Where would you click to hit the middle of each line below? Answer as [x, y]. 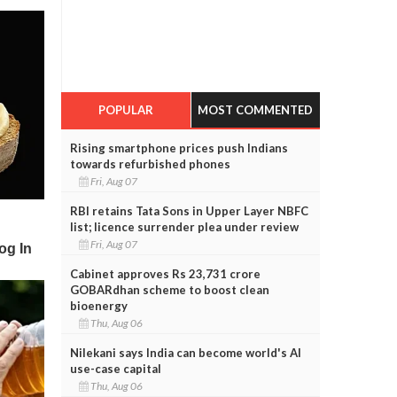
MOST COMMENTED [256, 109]
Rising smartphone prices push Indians [179, 148]
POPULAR [125, 109]
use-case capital [115, 368]
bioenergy [98, 305]
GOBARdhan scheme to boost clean [169, 289]
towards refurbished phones [150, 163]
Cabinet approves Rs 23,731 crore [165, 273]
